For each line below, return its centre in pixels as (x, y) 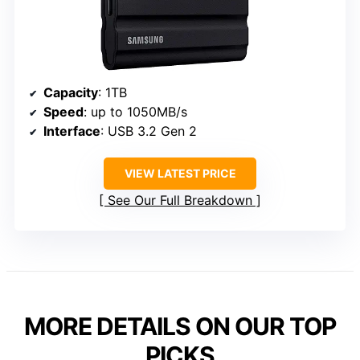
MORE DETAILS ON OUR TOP (180, 326)
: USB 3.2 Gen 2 (149, 131)
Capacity (71, 92)
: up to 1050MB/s (135, 111)
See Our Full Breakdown (180, 200)
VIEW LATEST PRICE (180, 173)
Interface (72, 131)
